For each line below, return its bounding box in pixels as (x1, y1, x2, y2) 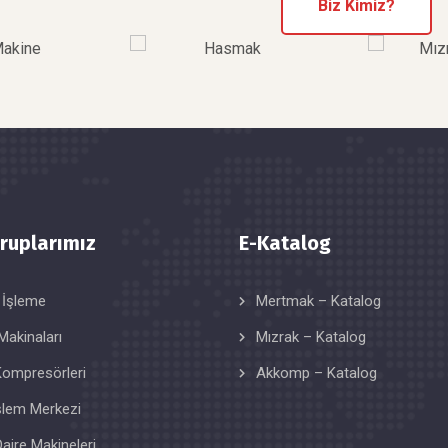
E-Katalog (239, 231, 331, 256)
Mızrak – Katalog (256, 328, 366, 347)
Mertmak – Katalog (256, 292, 381, 311)
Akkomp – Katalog (256, 364, 377, 383)
